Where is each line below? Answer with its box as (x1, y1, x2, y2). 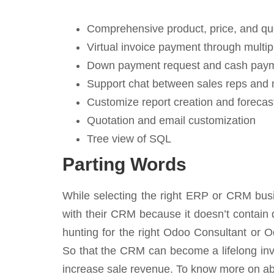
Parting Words (62, 154, 187, 174)
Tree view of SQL (87, 133, 171, 145)
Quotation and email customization (87, 114, 256, 127)
